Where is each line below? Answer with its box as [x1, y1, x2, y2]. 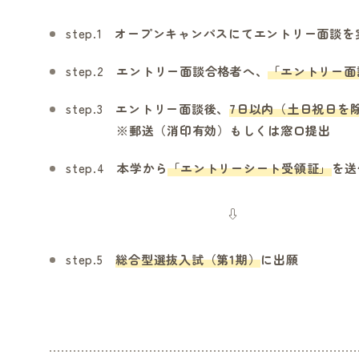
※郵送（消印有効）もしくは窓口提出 [66, 122, 331, 139]
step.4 [66, 159, 118, 176]
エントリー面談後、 [115, 100, 229, 117]
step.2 [66, 63, 117, 79]
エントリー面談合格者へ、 [116, 63, 268, 79]
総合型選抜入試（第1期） [115, 251, 261, 268]
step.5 [66, 251, 116, 268]
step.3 [66, 100, 116, 117]
